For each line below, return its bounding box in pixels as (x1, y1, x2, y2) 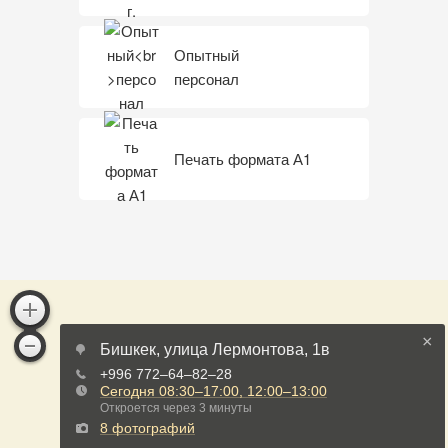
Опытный (174, 43, 239, 65)
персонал (174, 67, 239, 89)
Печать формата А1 (174, 147, 311, 169)
